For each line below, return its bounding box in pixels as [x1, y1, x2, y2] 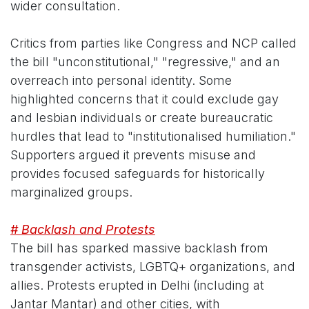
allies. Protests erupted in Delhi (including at [10, 278, 264, 293]
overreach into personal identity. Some [10, 73, 232, 88]
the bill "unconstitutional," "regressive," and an [10, 54, 280, 70]
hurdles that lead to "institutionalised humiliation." [10, 129, 296, 144]
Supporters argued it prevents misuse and [10, 148, 256, 163]
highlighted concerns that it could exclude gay [10, 92, 279, 107]
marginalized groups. [10, 185, 132, 200]
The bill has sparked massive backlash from [10, 241, 268, 256]
